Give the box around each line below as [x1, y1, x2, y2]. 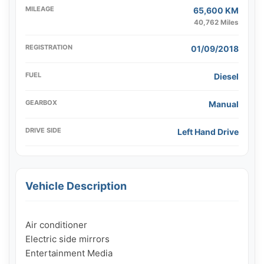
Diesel [214, 71, 239, 82]
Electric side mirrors [25, 233, 110, 245]
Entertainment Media [25, 247, 113, 259]
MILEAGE [25, 5, 54, 14]
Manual [209, 99, 239, 110]
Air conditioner [25, 219, 87, 231]
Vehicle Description [25, 180, 127, 193]
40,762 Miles [194, 18, 239, 27]
